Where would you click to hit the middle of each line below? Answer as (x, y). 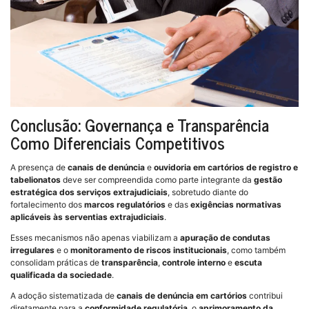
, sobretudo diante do (208, 192)
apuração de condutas (225, 237)
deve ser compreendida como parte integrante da (157, 179)
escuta (248, 262)
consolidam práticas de (56, 262)
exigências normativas (236, 204)
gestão (268, 179)
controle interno (194, 262)
